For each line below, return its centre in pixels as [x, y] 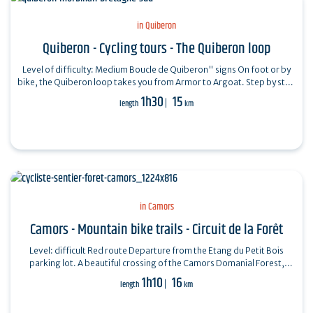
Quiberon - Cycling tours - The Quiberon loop [156, 49]
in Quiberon [156, 26]
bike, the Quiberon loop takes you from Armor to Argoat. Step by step [132, 82]
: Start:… [159, 95]
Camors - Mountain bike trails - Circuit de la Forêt [156, 230]
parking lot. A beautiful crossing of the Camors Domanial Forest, [156, 263]
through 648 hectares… [156, 275]
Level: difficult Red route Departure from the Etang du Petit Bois [79, 250]
